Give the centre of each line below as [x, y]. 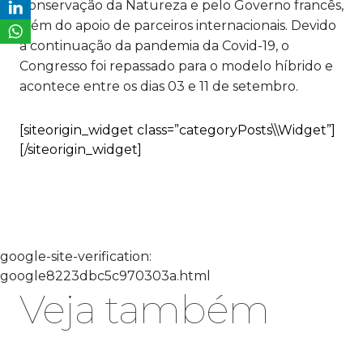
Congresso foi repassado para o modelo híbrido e [176, 66]
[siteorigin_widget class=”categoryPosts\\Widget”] [177, 130]
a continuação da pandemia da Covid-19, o [154, 46]
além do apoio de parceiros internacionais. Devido [178, 26]
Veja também [145, 310]
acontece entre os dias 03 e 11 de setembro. [160, 87]
